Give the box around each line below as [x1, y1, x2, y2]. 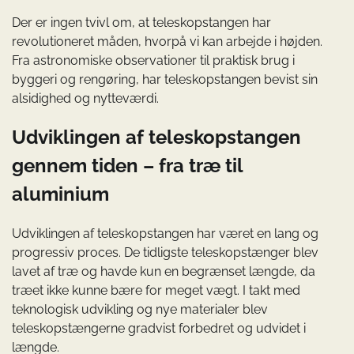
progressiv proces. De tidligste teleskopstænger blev [12, 245, 318, 261]
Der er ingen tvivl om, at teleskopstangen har [12, 14, 271, 30]
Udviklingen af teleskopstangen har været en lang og [12, 226, 318, 242]
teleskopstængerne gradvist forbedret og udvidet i [12, 321, 306, 337]
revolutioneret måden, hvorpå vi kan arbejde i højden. [12, 33, 322, 49]
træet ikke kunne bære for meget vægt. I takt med [12, 283, 300, 299]
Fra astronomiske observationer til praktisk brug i [12, 52, 295, 68]
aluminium [12, 183, 109, 206]
